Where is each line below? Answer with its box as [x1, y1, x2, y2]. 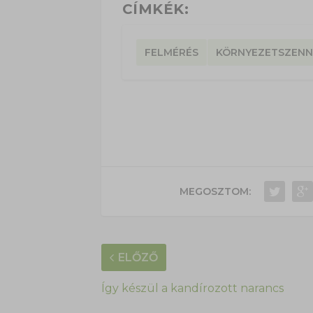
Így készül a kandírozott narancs [101, 282, 284, 296]
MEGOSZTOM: [179, 185, 251, 198]
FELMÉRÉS [144, 46, 198, 59]
